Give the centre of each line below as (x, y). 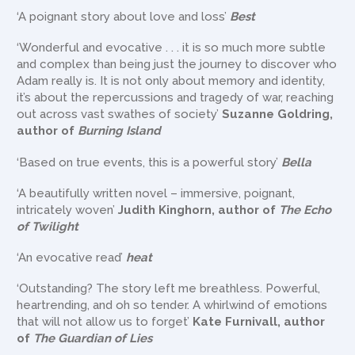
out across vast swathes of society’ (120, 115)
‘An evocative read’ (72, 257)
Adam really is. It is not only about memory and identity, (171, 81)
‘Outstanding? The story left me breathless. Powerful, (169, 289)
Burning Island (120, 131)
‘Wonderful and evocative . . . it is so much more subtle (172, 48)
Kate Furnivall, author (259, 322)
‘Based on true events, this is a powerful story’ (149, 162)
